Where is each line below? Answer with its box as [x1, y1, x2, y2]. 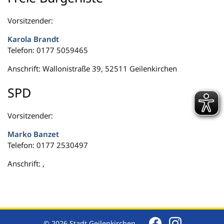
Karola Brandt [7, 34, 59, 44]
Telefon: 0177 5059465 [7, 45, 88, 55]
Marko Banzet [7, 129, 59, 139]
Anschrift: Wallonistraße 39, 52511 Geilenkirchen [7, 63, 177, 73]
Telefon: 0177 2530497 [7, 140, 88, 150]
